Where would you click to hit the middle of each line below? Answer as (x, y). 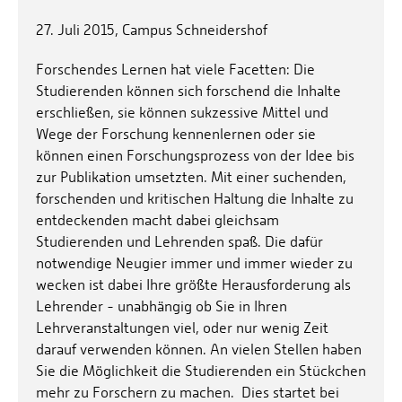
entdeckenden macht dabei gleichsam (157, 221)
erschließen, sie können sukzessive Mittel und (182, 113)
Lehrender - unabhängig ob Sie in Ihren (162, 307)
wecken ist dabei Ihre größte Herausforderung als (193, 285)
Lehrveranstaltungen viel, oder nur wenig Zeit (182, 328)
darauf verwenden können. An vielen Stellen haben (199, 350)
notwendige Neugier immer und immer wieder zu (194, 264)
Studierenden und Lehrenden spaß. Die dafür (179, 242)
